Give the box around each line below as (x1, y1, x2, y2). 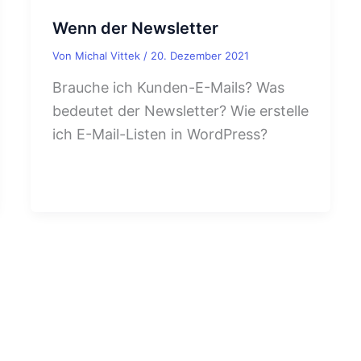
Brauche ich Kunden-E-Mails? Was (52, 78, 284, 96)
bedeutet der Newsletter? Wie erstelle (52, 102, 309, 119)
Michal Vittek (75, 49, 143, 63)
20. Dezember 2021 (151, 49, 249, 63)
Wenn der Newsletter (52, 19, 218, 39)
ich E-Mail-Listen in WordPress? (52, 125, 268, 143)
